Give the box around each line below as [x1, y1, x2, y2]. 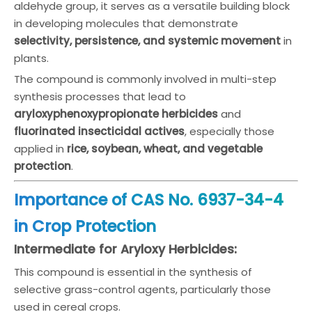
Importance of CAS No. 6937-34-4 [14, 189, 283, 211]
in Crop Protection [14, 215, 156, 237]
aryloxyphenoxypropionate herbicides [14, 107, 218, 121]
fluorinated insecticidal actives [14, 124, 185, 139]
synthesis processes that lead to [14, 89, 186, 104]
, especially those [185, 124, 274, 139]
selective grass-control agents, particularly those [14, 282, 271, 297]
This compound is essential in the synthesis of [14, 265, 252, 279]
